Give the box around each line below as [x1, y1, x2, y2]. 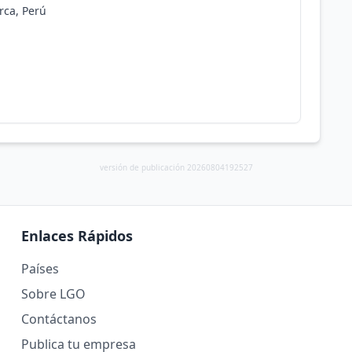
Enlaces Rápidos [20, 226, 133, 245]
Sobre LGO [20, 285, 86, 302]
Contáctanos [20, 310, 97, 328]
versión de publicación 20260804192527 [99, 162, 253, 173]
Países [20, 260, 59, 277]
